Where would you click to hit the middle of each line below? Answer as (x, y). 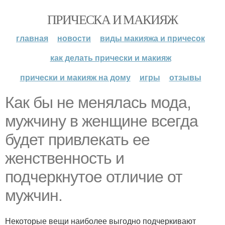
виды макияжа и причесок (152, 38)
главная (32, 38)
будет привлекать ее (77, 140)
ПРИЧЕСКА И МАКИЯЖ (113, 19)
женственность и (65, 158)
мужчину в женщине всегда (101, 121)
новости (74, 38)
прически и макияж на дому (75, 77)
